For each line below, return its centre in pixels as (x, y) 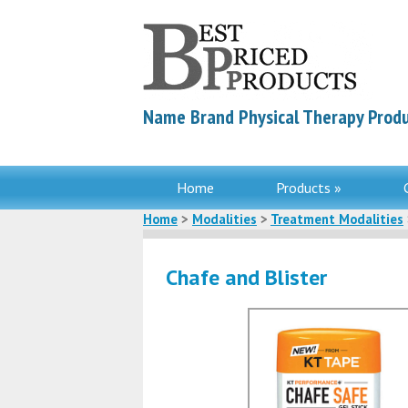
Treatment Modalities (337, 219)
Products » (308, 188)
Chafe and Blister (246, 277)
